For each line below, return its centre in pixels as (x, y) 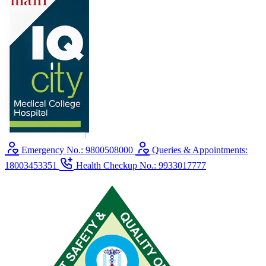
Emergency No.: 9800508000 (77, 150)
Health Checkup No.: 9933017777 (141, 165)
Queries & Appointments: (200, 150)
